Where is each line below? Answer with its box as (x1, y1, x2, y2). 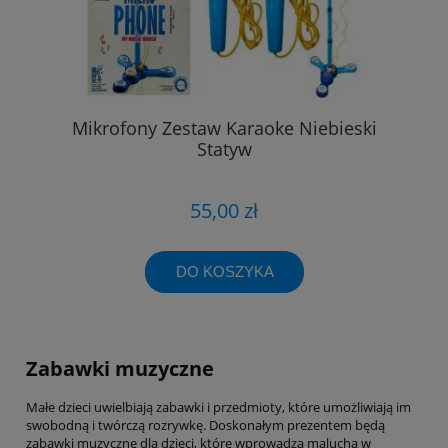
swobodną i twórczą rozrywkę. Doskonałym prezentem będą (26, 416, 385, 435)
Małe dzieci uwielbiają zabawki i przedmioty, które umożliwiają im (26, 398, 411, 417)
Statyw (196, 137, 252, 162)
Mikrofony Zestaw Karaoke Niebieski (71, 116, 377, 141)
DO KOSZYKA (175, 262, 274, 280)
